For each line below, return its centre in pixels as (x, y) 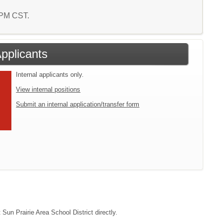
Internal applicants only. (50, 75)
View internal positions (48, 90)
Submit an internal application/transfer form (78, 105)
